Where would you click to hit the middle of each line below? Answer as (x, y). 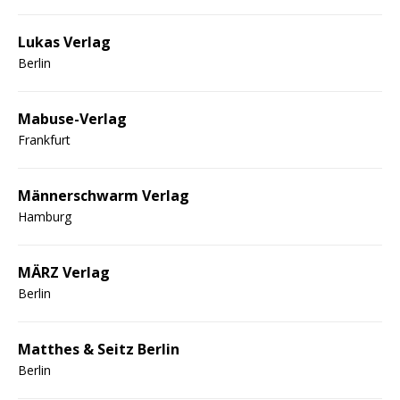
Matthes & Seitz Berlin (99, 349)
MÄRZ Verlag (64, 272)
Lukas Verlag (64, 42)
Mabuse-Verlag (72, 118)
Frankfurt (44, 139)
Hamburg (45, 216)
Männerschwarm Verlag (104, 195)
